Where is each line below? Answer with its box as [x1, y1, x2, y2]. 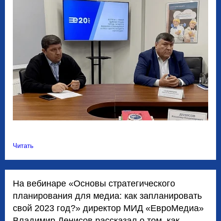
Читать [13, 142, 34, 150]
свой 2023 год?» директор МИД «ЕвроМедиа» [13, 203, 204, 214]
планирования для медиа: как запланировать [13, 191, 202, 201]
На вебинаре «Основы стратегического [13, 179, 175, 189]
